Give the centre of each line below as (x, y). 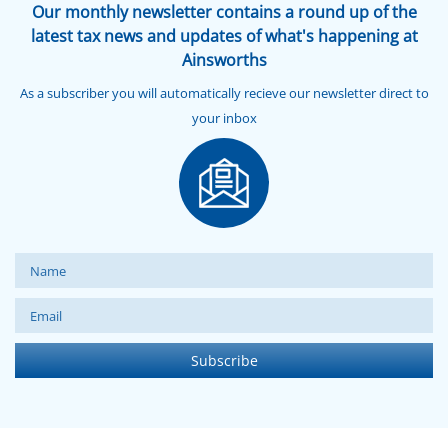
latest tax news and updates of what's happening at (224, 36)
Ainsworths (224, 60)
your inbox (224, 118)
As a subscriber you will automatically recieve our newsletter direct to (224, 93)
